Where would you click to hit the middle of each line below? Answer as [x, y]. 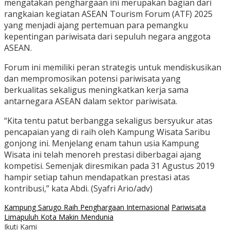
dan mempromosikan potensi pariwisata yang [92, 79]
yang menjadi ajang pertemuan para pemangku [96, 25]
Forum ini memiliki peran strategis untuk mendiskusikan [113, 68]
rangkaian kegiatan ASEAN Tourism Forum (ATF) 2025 [108, 14]
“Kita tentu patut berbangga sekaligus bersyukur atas [108, 121]
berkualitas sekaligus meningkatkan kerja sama [96, 90]
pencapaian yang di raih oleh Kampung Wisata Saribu [107, 132]
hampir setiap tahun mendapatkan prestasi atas [97, 177]
